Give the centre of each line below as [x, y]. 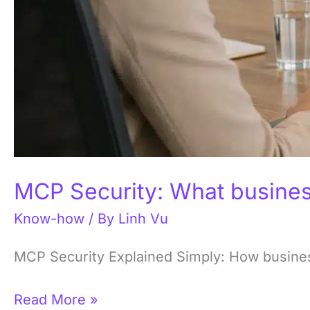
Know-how [49, 219]
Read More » [56, 300]
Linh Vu [143, 219]
